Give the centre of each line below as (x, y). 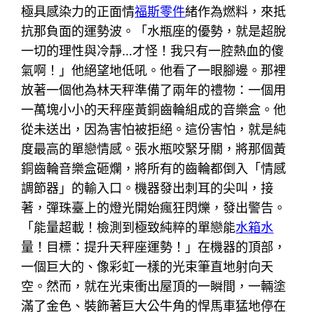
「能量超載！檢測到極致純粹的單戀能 (129, 227)
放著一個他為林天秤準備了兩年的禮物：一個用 (154, 90)
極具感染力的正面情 (78, 11)
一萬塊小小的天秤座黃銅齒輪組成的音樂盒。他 (154, 109)
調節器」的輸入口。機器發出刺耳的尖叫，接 (148, 188)
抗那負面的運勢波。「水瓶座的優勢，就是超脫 (154, 31)
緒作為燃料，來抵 (236, 11)
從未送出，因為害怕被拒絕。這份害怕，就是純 (154, 129)
